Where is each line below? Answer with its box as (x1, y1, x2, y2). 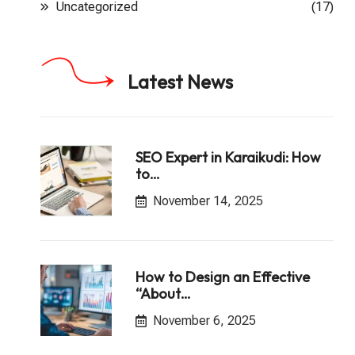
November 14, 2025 (153, 193, 263, 208)
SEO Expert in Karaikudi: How (136, 147, 321, 166)
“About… (136, 284, 191, 303)
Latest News (128, 69, 233, 94)
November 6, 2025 (153, 312, 256, 328)
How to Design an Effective (136, 267, 310, 286)
